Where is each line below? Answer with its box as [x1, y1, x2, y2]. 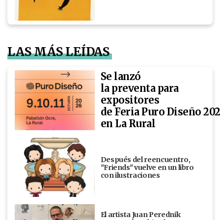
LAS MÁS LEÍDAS [7, 44, 110, 59]
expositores [100, 93, 160, 106]
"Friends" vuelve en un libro [100, 163, 194, 172]
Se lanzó [100, 70, 141, 82]
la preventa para [100, 82, 179, 94]
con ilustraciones [100, 170, 160, 180]
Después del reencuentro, [100, 155, 191, 164]
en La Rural [100, 117, 158, 130]
